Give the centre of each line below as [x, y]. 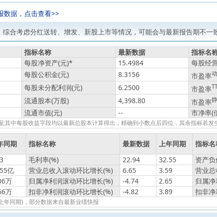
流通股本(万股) [46, 101]
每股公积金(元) [46, 74]
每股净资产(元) [46, 63]
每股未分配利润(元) [53, 87]
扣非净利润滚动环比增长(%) [71, 192]
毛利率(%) [44, 160]
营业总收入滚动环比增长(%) [71, 170]
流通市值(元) [43, 113]
